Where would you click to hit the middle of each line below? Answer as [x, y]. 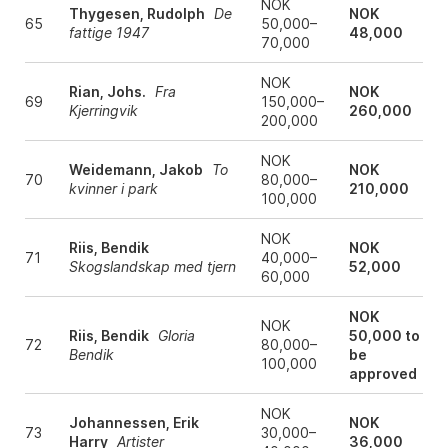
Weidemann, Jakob [135, 170]
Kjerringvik [103, 111]
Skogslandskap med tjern [152, 267]
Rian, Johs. [107, 92]
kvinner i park [113, 189]
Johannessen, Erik [133, 423]
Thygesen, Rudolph [136, 14]
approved [382, 374]
